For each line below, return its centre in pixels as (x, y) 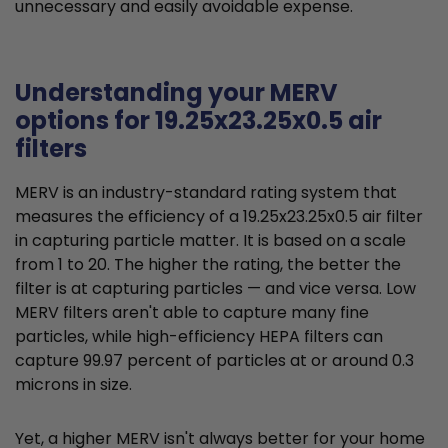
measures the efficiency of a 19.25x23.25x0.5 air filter (219, 217)
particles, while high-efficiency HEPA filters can (199, 337)
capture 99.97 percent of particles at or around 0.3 (214, 361)
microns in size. (73, 385)
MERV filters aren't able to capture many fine (192, 313)
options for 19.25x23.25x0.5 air (198, 121)
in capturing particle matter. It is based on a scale (210, 241)
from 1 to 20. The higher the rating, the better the (208, 265)
